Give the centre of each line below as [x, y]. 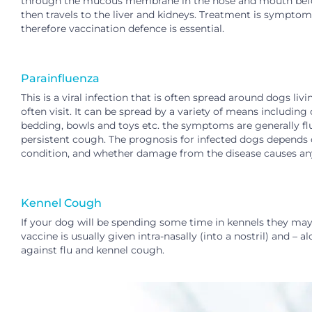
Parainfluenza [60, 78]
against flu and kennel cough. [93, 250]
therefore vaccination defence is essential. [123, 28]
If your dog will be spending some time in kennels [142, 222]
